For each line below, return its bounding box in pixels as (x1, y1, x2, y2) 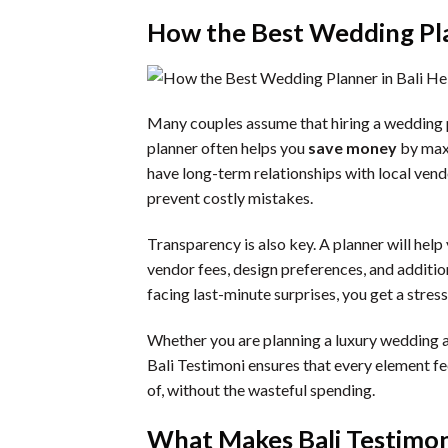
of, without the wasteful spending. (147, 379, 375, 399)
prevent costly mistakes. (147, 188, 313, 208)
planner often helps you (147, 138, 308, 158)
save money (308, 138, 397, 158)
